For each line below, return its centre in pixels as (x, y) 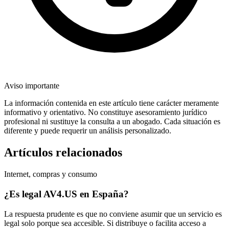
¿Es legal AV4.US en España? (66, 194)
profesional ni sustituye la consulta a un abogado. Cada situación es (112, 122)
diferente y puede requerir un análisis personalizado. (88, 131)
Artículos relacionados (63, 153)
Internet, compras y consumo (51, 174)
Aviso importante (32, 86)
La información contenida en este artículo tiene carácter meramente (111, 103)
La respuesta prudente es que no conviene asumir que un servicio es (113, 214)
